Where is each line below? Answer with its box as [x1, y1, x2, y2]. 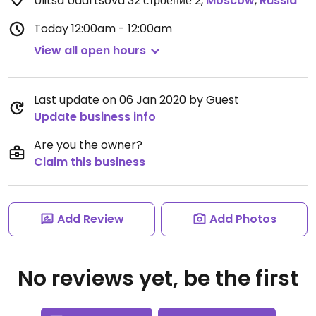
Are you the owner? [34, 137, 142, 153]
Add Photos [209, 211, 276, 227]
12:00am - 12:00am [71, 20, 172, 37]
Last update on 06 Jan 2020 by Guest [34, 92, 239, 108]
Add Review [56, 211, 124, 227]
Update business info [34, 109, 156, 125]
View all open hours [34, 42, 146, 59]
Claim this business [34, 154, 145, 170]
